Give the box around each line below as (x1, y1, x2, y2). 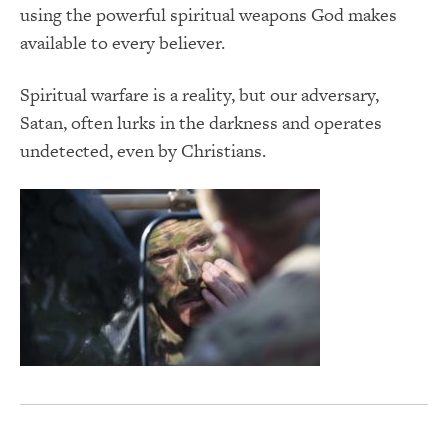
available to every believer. (20, 30, 225, 56)
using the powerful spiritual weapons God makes (20, 2, 397, 28)
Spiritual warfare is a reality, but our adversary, (20, 82, 379, 108)
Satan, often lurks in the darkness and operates (20, 110, 382, 136)
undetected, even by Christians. (20, 138, 266, 164)
